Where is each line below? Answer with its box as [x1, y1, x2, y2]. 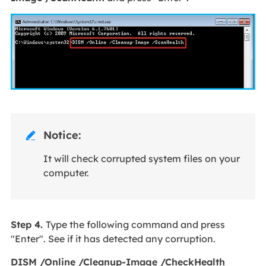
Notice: [43, 128, 81, 142]
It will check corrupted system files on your [43, 153, 240, 165]
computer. [43, 167, 89, 179]
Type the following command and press [45, 218, 225, 230]
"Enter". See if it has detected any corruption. [10, 232, 216, 245]
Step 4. [10, 218, 46, 230]
